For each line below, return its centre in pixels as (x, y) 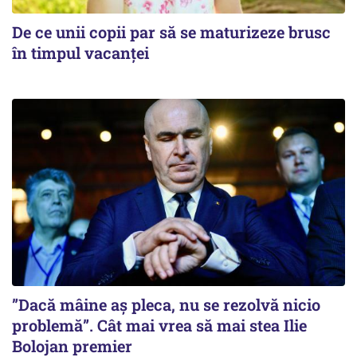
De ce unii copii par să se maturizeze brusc (171, 32)
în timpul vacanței (80, 53)
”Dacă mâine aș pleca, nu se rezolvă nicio (166, 305)
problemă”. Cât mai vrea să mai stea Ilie (159, 326)
